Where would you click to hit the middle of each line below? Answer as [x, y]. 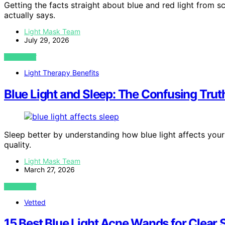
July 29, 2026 [47, 40]
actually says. [30, 15]
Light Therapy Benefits [62, 72]
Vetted [35, 202]
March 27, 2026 [49, 169]
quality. [18, 144]
